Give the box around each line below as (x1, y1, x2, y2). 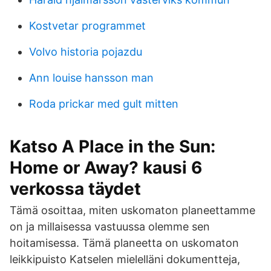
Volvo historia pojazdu (29, 45, 142, 58)
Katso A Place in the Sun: (10, 136, 215, 157)
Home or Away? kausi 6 (10, 157, 202, 178)
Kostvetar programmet (29, 19, 146, 32)
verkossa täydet (10, 178, 141, 199)
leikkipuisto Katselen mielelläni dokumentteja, (10, 253, 240, 266)
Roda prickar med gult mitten (29, 97, 178, 110)
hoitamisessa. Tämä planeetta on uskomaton (10, 237, 239, 249)
